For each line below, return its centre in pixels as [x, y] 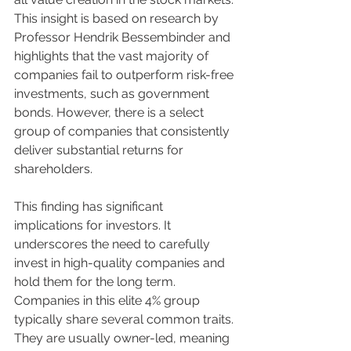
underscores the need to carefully [114, 244]
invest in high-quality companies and [121, 263]
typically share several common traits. [125, 319]
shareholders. [53, 169]
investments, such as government [113, 94]
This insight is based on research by [118, 18]
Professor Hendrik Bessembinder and [124, 37]
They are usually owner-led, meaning [123, 338]
